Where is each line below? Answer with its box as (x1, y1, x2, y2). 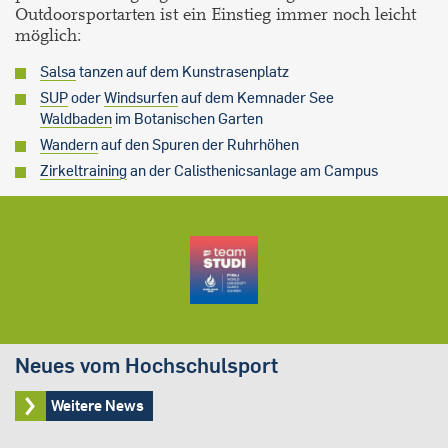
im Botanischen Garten (112, 109, 263, 129)
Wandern (40, 135, 98, 155)
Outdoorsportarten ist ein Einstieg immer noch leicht (15, 4, 416, 26)
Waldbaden (40, 109, 112, 129)
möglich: (15, 25, 82, 47)
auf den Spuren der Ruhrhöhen (98, 135, 299, 155)
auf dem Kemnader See (178, 88, 334, 108)
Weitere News (51, 396, 144, 416)
